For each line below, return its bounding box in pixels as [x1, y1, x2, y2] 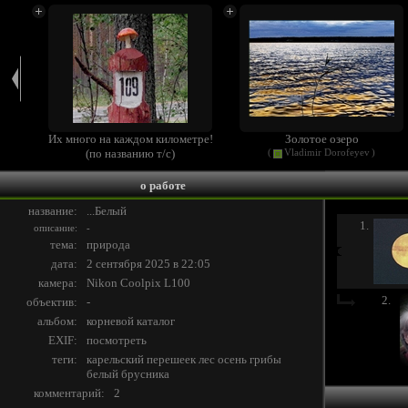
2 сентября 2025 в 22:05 [87, 257, 210, 270]
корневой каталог [87, 314, 175, 328]
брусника [121, 367, 169, 381]
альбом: [37, 314, 77, 328]
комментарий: [34, 386, 105, 400]
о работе [139, 178, 186, 192]
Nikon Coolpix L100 [87, 276, 190, 290]
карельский [87, 352, 144, 366]
